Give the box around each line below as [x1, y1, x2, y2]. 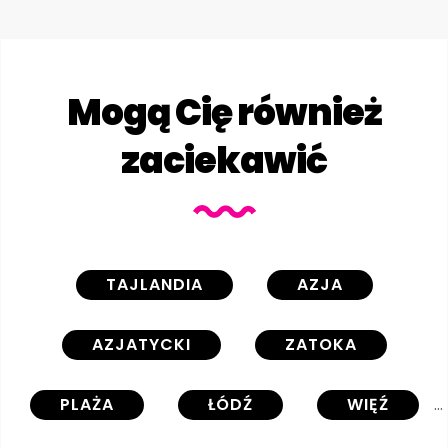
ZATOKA [284, 332, 357, 356]
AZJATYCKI [91, 332, 191, 356]
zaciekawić [121, 134, 327, 186]
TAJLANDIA [105, 272, 203, 296]
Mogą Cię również [66, 86, 382, 138]
